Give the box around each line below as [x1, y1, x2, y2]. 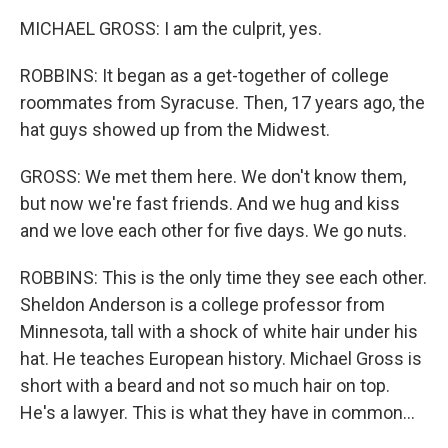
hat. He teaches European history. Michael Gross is [20, 348, 422, 370]
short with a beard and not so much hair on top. [20, 375, 390, 397]
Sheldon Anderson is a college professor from [20, 294, 385, 316]
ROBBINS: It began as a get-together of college [20, 65, 389, 87]
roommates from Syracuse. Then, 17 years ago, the [20, 92, 425, 114]
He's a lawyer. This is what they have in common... [20, 402, 415, 424]
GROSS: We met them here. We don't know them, [20, 166, 406, 188]
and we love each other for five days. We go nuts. [20, 220, 407, 242]
